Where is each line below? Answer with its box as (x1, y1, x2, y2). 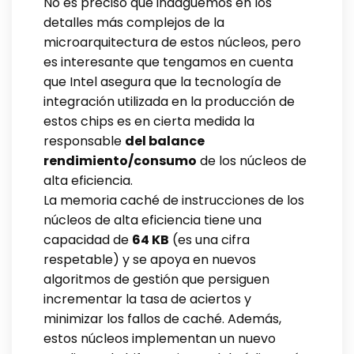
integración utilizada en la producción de (43, 92, 295, 111)
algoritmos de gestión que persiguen (43, 269, 269, 288)
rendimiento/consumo (43, 151, 197, 170)
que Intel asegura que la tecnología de (43, 72, 281, 91)
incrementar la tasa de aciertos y (43, 289, 251, 308)
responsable (43, 131, 125, 150)
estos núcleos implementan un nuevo (43, 329, 276, 348)
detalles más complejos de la (43, 13, 224, 32)
